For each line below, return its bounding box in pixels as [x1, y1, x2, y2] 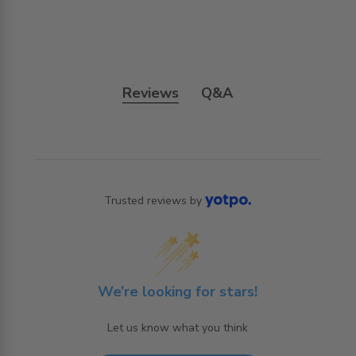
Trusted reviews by [104, 193, 203, 209]
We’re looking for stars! [98, 282, 258, 302]
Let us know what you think [107, 320, 249, 336]
